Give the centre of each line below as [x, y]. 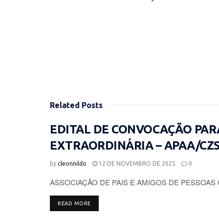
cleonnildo [72, 163]
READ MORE [74, 203]
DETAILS [101, 203]
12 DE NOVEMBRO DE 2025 [136, 163]
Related [65, 105]
